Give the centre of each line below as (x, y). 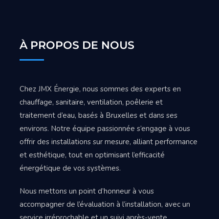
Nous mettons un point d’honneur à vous (87, 191)
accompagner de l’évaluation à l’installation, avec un (105, 205)
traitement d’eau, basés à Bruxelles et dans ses (99, 116)
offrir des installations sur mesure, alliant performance (109, 142)
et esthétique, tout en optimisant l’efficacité (92, 155)
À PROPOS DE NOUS (77, 45)
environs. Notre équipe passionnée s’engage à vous (105, 129)
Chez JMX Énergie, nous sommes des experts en (100, 89)
